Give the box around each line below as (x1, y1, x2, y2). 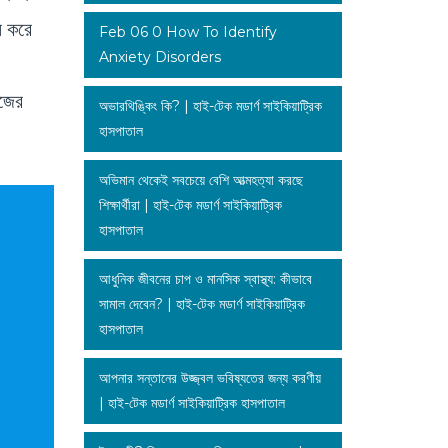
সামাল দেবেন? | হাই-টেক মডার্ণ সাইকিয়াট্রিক (98, 294, 305, 313)
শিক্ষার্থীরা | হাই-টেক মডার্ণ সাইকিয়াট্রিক (98, 195, 282, 214)
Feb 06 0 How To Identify (98, 22, 277, 41)
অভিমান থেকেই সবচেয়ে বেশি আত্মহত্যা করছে (98, 170, 303, 189)
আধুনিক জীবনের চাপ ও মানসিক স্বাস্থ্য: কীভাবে (98, 269, 312, 288)
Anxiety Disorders (98, 47, 221, 66)
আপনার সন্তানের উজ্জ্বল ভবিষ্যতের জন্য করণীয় (98, 368, 321, 387)
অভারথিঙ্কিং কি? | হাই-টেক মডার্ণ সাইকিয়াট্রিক (98, 96, 322, 115)
